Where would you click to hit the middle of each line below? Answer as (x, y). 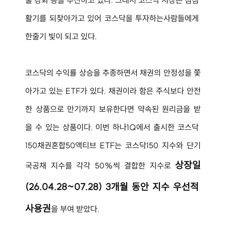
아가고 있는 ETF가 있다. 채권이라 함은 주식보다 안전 (113, 91)
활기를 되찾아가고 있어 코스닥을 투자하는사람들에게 (113, 18)
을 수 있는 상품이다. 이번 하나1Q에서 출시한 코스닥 (113, 127)
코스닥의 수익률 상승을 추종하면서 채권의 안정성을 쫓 (113, 72)
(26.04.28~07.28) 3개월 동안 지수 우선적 (113, 186)
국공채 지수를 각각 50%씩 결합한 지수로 (100, 165)
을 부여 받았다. (75, 209)
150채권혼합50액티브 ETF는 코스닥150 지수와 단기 (113, 145)
